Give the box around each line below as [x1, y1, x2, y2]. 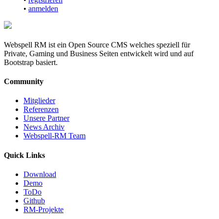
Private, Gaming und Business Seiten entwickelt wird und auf [4, 49, 194, 58]
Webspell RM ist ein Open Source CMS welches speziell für [4, 40, 190, 49]
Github [23, 196, 45, 205]
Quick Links [4, 151, 45, 159]
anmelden [28, 4, 58, 13]
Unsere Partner [23, 114, 69, 123]
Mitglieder [23, 96, 55, 105]
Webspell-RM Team [23, 131, 86, 140]
